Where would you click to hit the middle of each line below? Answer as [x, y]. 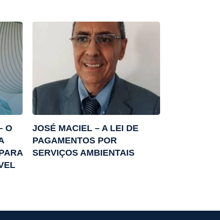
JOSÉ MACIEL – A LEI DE [85, 128]
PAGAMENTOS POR [75, 141]
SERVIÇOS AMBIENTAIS [83, 153]
